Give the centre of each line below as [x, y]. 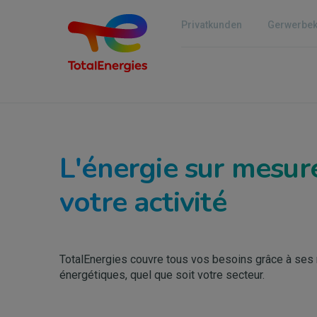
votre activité [143, 202]
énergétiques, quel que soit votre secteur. [162, 275]
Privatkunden [212, 25]
